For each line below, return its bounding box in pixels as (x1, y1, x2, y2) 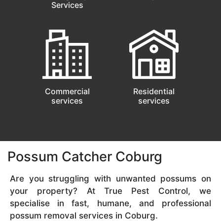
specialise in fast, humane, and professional (10, 198, 211, 208)
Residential (133, 86, 175, 96)
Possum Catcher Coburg (7, 148, 162, 165)
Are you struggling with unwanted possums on (10, 173, 211, 184)
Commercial (44, 86, 90, 96)
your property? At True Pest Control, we (10, 185, 211, 196)
